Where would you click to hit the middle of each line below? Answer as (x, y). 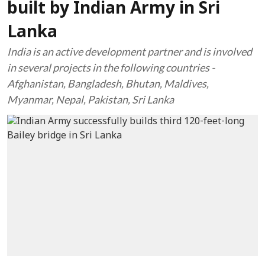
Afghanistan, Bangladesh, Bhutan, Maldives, (108, 83)
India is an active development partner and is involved (130, 51)
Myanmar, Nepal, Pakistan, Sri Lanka (91, 99)
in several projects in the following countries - (111, 67)
